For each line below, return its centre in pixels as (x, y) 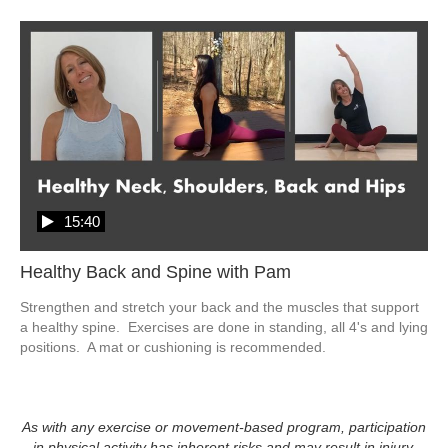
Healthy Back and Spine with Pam (155, 271)
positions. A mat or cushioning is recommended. (175, 346)
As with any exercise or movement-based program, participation (224, 426)
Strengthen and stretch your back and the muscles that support (219, 306)
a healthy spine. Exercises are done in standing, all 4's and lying (224, 326)
